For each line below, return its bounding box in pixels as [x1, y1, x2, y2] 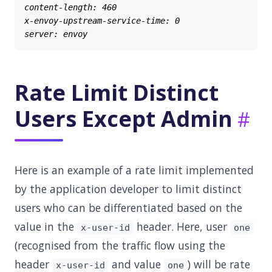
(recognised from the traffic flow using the [15, 238, 225, 253]
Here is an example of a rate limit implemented [15, 163, 254, 177]
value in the [15, 219, 77, 234]
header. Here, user [133, 219, 230, 234]
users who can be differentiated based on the [15, 200, 242, 215]
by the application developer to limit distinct [15, 182, 242, 196]
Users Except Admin [15, 104, 233, 134]
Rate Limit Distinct [15, 78, 219, 107]
